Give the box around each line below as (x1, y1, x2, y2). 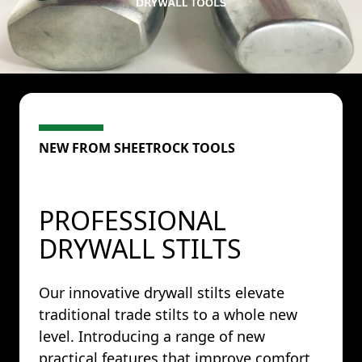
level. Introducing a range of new (39, 326, 265, 346)
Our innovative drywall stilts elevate (39, 283, 284, 302)
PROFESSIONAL (39, 203, 226, 238)
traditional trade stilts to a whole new (39, 305, 297, 324)
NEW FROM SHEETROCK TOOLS (39, 139, 235, 157)
